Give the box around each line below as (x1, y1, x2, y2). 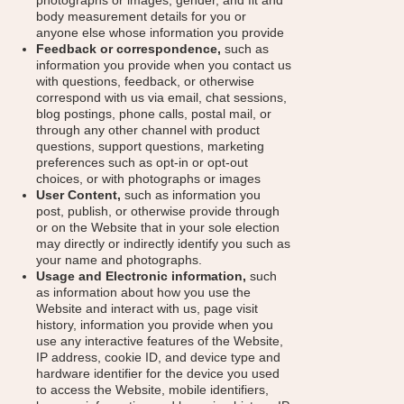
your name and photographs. (36, 252, 202, 267)
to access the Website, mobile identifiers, (36, 382, 269, 397)
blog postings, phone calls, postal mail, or (36, 106, 271, 121)
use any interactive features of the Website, (36, 334, 283, 348)
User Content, (36, 188, 121, 202)
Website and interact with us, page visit (36, 301, 258, 316)
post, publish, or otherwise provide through (36, 204, 280, 218)
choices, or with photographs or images (36, 171, 261, 186)
